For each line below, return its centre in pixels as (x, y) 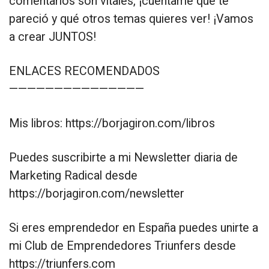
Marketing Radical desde (73, 176)
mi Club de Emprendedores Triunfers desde (122, 246)
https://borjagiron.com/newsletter (97, 194)
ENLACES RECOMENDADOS (84, 71)
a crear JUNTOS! (53, 37)
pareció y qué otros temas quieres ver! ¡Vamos (131, 19)
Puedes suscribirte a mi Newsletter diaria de (123, 158)
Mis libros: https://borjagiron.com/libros (112, 124)
